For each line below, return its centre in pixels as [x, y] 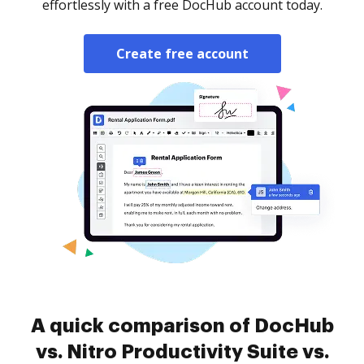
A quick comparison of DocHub [182, 326]
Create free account [182, 54]
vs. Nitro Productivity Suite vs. [182, 352]
